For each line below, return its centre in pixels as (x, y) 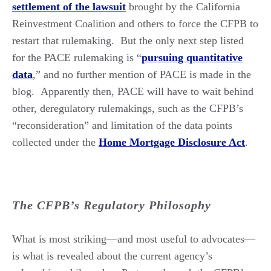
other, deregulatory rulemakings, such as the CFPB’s (128, 108)
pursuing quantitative (192, 57)
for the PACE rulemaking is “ (77, 57)
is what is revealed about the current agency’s (112, 256)
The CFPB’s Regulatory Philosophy (112, 205)
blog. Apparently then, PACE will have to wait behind (133, 91)
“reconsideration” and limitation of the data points (122, 125)
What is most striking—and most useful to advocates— (134, 239)
